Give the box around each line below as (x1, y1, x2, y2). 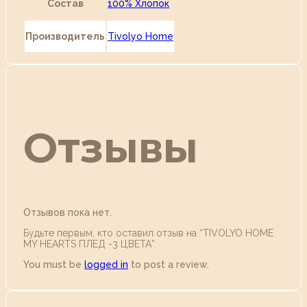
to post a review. (128, 259, 209, 271)
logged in (84, 259, 128, 271)
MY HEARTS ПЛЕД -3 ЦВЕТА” (23, 238, 155, 250)
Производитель (25, 30, 105, 42)
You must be (23, 259, 84, 271)
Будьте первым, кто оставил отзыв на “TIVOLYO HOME (23, 228, 273, 239)
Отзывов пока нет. (23, 207, 112, 219)
